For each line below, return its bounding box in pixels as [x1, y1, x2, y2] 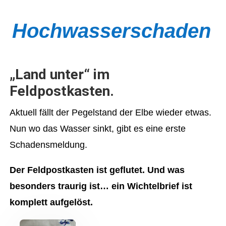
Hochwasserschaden [12, 20, 211, 42]
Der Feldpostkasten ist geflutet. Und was [10, 165, 185, 175]
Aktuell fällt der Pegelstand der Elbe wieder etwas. [10, 107, 212, 118]
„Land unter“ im [10, 66, 110, 83]
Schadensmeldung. [10, 140, 88, 150]
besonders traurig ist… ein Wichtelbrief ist [10, 181, 193, 191]
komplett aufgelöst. [10, 197, 93, 207]
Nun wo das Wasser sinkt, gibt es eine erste [10, 124, 186, 134]
